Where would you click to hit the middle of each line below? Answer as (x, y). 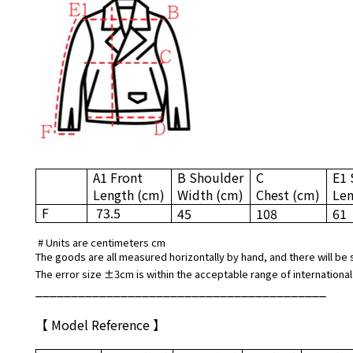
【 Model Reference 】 (100, 325)
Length (115, 195)
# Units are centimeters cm (102, 242)
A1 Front (118, 177)
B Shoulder (211, 177)
